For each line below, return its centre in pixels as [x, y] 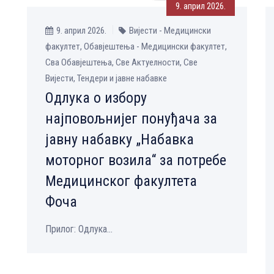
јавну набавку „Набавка [120, 140]
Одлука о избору [96, 98]
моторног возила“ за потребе [136, 161]
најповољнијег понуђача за [131, 119]
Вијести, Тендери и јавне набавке [106, 79]
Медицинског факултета [121, 181]
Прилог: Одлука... [79, 229]
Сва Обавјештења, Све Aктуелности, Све [121, 63]
